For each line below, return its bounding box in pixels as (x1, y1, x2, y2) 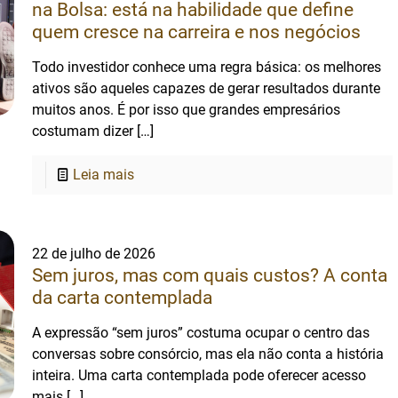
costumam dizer (32, 123, 134, 139)
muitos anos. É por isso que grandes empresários (32, 101, 341, 118)
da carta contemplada (32, 287, 213, 308)
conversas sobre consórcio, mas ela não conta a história (32, 346, 385, 362)
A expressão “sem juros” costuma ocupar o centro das (32, 324, 370, 341)
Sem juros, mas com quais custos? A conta (32, 265, 388, 286)
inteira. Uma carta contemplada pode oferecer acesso (32, 367, 367, 384)
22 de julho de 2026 (32, 245, 156, 262)
